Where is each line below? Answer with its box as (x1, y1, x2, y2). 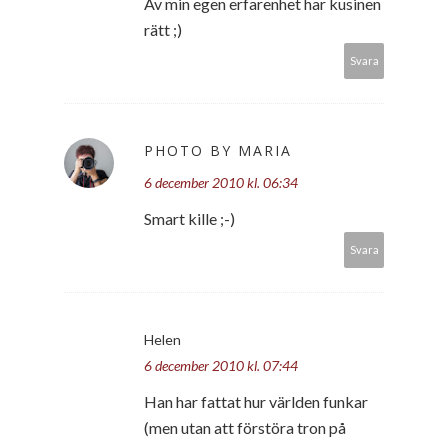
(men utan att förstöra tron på (144, 417, 346, 437)
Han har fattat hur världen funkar (144, 391, 368, 411)
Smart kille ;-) (144, 208, 235, 228)
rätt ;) (144, 19, 182, 39)
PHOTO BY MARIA (144, 140, 292, 160)
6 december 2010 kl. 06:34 (144, 173, 298, 191)
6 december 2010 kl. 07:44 (144, 356, 298, 374)
